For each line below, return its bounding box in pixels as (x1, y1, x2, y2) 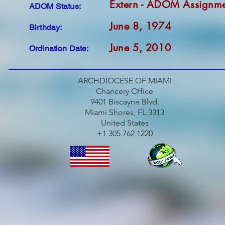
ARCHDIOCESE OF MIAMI (77, 76, 172, 85)
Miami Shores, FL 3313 (85, 107, 164, 117)
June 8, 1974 (109, 20, 171, 33)
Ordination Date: (29, 44, 89, 53)
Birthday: (29, 23, 62, 32)
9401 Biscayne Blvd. (90, 97, 159, 106)
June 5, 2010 (109, 41, 171, 54)
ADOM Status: (29, 2, 81, 11)
